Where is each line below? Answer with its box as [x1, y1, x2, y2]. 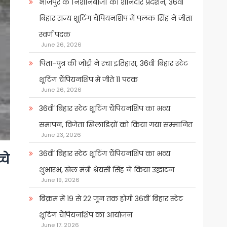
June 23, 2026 [41, 131, 81, 139]
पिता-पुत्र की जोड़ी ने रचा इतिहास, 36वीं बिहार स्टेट [39, 58, 188, 69]
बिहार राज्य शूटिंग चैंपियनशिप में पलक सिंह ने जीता [39, 13, 192, 24]
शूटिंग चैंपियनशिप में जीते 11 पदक [39, 74, 138, 85]
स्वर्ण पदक [39, 29, 70, 40]
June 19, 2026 [41, 176, 80, 184]
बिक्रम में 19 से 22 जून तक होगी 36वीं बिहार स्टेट [39, 194, 183, 204]
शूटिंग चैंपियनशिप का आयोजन [39, 210, 132, 220]
